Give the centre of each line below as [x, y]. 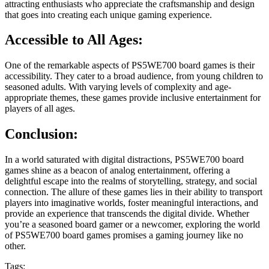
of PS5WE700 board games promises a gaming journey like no [124, 235]
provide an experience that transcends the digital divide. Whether [127, 214]
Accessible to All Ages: [74, 40]
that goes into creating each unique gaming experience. [108, 14]
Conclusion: [41, 134]
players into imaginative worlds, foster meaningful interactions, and [131, 203]
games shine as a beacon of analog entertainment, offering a [117, 171]
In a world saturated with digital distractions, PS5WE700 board [124, 160]
